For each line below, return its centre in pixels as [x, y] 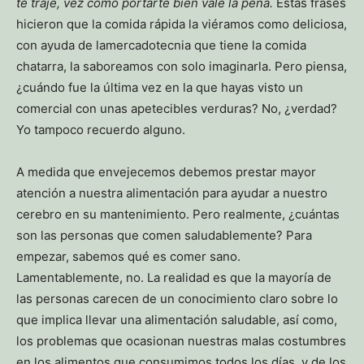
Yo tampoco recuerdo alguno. [101, 129]
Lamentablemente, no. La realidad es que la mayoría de [174, 277]
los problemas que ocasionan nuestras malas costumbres [181, 340]
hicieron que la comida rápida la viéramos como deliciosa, [182, 24]
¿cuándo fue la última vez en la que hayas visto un [160, 87]
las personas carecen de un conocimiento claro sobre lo [177, 298]
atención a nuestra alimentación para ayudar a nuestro [172, 193]
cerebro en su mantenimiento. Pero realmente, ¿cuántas [178, 214]
